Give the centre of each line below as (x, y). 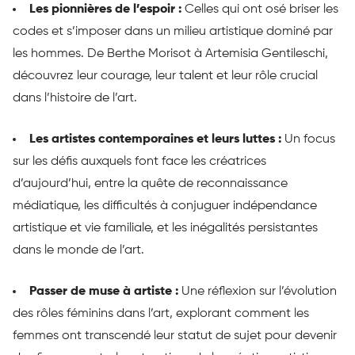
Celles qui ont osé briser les (261, 10)
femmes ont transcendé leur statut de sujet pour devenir (175, 336)
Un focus (310, 140)
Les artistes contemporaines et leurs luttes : (157, 140)
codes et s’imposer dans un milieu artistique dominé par (173, 32)
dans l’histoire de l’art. (75, 99)
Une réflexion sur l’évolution (259, 292)
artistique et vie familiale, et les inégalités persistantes (165, 229)
